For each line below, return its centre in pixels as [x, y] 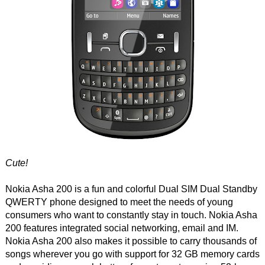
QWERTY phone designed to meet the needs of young [119, 202]
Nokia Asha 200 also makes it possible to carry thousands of [131, 241]
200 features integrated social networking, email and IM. [122, 228]
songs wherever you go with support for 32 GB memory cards [132, 254]
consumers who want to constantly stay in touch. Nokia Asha [131, 215]
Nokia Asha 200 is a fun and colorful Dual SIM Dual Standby [131, 189]
